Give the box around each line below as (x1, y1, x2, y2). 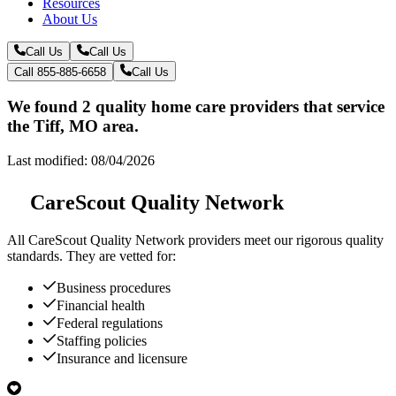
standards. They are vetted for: (7, 247, 176, 263)
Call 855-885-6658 (14, 65, 106, 79)
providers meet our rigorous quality (185, 232, 384, 247)
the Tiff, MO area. (7, 117, 139, 136)
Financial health (57, 297, 145, 313)
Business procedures (57, 279, 171, 295)
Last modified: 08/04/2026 (7, 153, 155, 169)
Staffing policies (57, 332, 147, 348)
